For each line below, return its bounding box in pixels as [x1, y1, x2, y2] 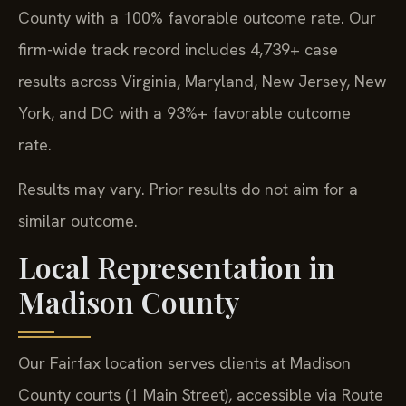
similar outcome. [18, 210, 138, 232]
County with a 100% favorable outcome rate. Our [18, 6, 376, 28]
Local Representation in [18, 246, 335, 286]
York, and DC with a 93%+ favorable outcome [18, 101, 351, 123]
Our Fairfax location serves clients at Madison [18, 352, 351, 373]
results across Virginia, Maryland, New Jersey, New [18, 70, 386, 92]
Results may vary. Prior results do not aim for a [18, 179, 358, 200]
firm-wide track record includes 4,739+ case [18, 38, 338, 60]
